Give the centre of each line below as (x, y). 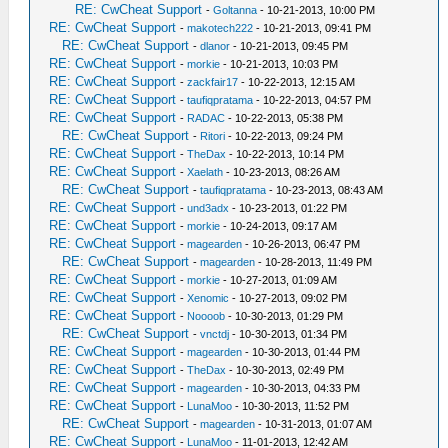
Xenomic (208, 298)
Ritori (213, 136)
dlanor (215, 46)
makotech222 (220, 28)
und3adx (208, 208)
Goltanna (235, 10)
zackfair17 (213, 82)
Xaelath (205, 172)
